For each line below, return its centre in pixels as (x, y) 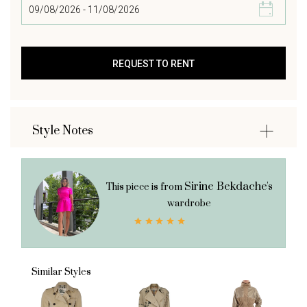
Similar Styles (61, 272)
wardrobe (189, 204)
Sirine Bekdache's (228, 187)
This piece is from (145, 187)
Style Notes (63, 131)
